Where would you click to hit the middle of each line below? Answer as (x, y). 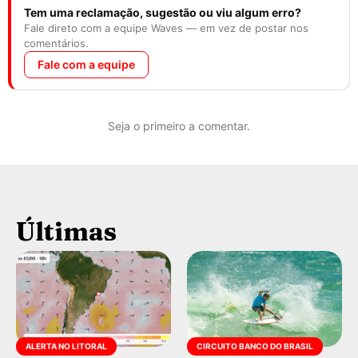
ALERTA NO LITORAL (66, 346)
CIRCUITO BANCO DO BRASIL (255, 346)
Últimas (66, 232)
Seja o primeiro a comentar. (179, 126)
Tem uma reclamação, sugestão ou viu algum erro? (163, 12)
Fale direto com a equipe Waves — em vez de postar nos (166, 28)
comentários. (56, 43)
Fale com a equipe (86, 64)
